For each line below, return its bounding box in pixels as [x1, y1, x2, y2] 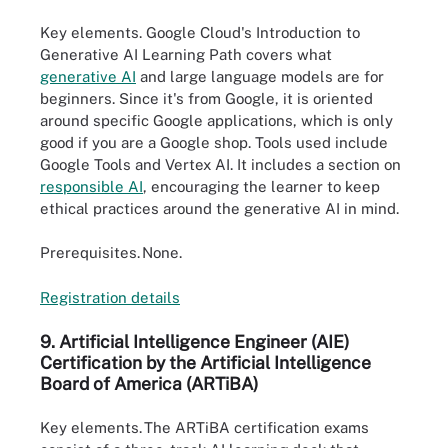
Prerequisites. [40, 244, 140, 262]
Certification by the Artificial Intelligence [40, 352, 371, 374]
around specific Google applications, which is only [40, 111, 393, 129]
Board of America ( [40, 373, 191, 395]
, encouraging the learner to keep [143, 177, 380, 195]
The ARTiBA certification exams [142, 418, 369, 436]
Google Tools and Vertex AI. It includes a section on [40, 155, 401, 173]
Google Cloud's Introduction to [142, 23, 360, 41]
